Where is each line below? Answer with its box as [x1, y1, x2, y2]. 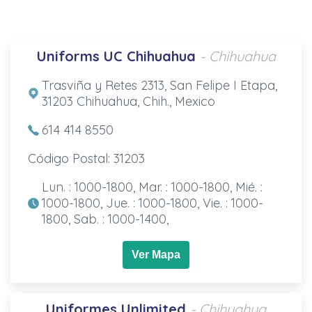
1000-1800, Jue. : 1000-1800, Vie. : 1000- [41, 194, 263, 211]
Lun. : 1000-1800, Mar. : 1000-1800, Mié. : [41, 178, 263, 195]
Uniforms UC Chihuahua [36, 47, 196, 65]
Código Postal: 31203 [27, 150, 145, 166]
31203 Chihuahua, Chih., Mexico [41, 93, 215, 109]
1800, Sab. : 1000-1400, [41, 210, 169, 227]
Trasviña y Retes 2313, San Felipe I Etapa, [41, 77, 277, 93]
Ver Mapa [132, 248, 180, 260]
